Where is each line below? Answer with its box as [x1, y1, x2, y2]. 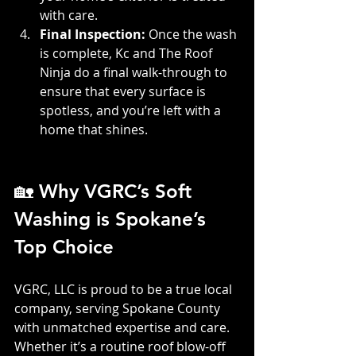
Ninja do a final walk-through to [40, 63, 230, 81]
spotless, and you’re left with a [40, 101, 224, 119]
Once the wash [149, 25, 240, 43]
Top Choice [14, 234, 114, 258]
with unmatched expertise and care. [14, 318, 233, 336]
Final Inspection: [40, 25, 149, 43]
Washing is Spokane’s [14, 207, 211, 230]
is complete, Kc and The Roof [40, 44, 215, 62]
